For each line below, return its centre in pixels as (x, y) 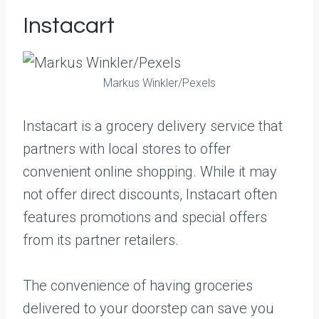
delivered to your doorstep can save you (148, 308)
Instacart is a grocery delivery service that (153, 126)
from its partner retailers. (101, 240)
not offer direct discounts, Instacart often (150, 194)
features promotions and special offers (145, 217)
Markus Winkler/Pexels (159, 83)
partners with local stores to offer (127, 149)
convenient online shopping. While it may (150, 172)
